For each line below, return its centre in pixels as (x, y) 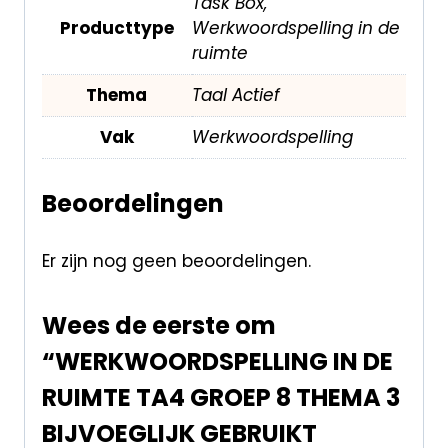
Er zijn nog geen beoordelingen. (176, 261)
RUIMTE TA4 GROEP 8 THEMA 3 (220, 398)
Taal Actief (235, 94)
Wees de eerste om (158, 326)
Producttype (116, 27)
